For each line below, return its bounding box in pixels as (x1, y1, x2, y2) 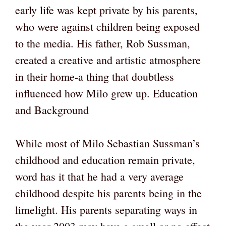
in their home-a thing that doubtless (15, 69, 174, 84)
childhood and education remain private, (15, 152, 195, 167)
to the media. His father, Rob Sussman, (15, 36, 190, 51)
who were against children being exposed (15, 19, 200, 34)
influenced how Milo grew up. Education (15, 86, 198, 101)
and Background (15, 102, 89, 118)
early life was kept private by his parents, (15, 3, 198, 18)
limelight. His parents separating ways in (15, 202, 197, 217)
